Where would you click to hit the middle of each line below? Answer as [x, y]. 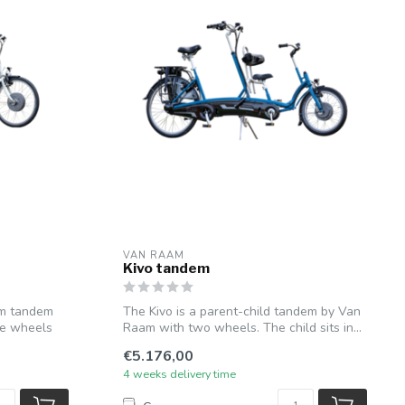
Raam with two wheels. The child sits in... [242, 327]
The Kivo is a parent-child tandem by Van [242, 311]
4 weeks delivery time [179, 374]
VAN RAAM [154, 255]
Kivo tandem [166, 268]
